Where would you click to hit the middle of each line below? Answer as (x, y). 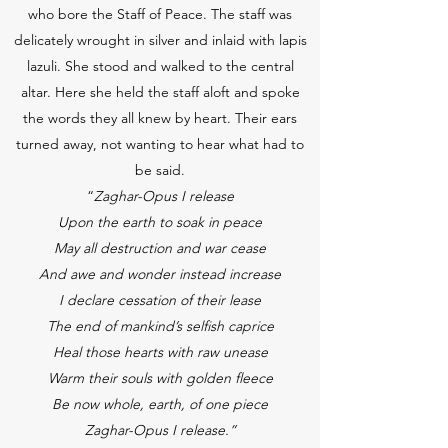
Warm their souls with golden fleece (160, 378)
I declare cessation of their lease (160, 300)
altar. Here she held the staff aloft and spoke (160, 92)
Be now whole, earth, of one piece (160, 404)
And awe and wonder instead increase (160, 274)
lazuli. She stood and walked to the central (160, 66)
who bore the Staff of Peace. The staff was (160, 14)
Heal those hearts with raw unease (160, 352)
